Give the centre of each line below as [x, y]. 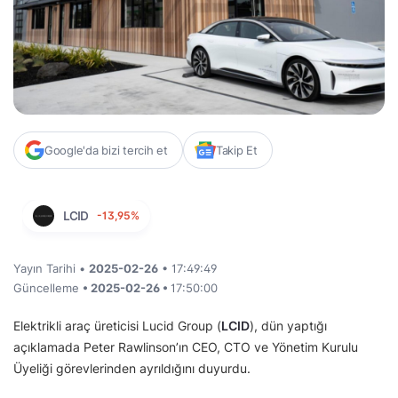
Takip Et [236, 150]
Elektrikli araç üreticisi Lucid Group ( [117, 325]
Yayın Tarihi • [51, 268]
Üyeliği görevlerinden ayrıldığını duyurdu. [132, 368]
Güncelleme [48, 287]
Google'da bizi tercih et [106, 150]
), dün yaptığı [288, 325]
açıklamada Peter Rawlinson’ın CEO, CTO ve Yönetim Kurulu [186, 346]
